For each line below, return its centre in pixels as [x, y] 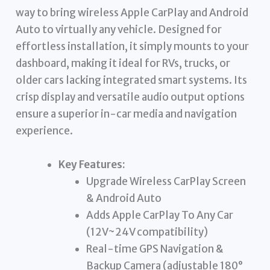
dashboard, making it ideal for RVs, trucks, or [123, 64]
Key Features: [92, 164]
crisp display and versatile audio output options [130, 97]
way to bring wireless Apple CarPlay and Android [132, 13]
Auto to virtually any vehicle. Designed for [119, 30]
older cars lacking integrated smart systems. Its [132, 80]
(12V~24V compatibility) [147, 232]
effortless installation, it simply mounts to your [133, 47]
